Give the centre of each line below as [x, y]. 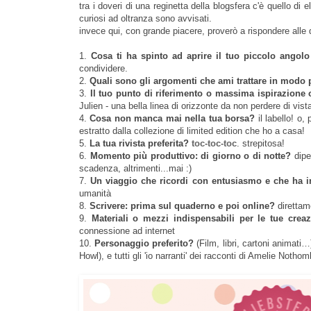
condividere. [103, 69]
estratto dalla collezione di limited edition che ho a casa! [192, 131]
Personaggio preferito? [146, 244]
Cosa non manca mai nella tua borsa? [173, 119]
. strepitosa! [261, 144]
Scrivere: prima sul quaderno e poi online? [182, 206]
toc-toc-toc [214, 144]
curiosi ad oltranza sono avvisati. [145, 19]
